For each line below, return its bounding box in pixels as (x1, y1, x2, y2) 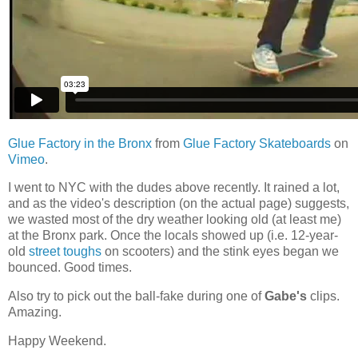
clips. (307, 289, 340, 304)
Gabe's (265, 289, 307, 304)
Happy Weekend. (8, 334, 106, 348)
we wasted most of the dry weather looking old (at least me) (8, 213, 341, 227)
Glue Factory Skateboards (183, 136, 331, 150)
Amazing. (8, 305, 62, 320)
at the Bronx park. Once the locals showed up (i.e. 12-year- (8, 229, 338, 243)
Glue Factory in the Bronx (8, 136, 152, 150)
